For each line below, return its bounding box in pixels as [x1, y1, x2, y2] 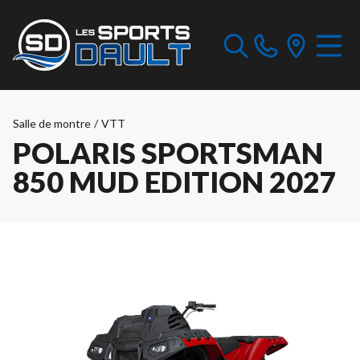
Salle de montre [13, 117, 91, 130]
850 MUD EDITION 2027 [13, 164, 337, 199]
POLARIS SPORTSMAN [13, 135, 323, 170]
